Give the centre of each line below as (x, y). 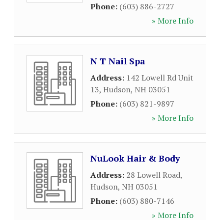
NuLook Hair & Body (135, 158)
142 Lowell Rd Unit (160, 78)
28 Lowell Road (153, 175)
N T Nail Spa (118, 61)
